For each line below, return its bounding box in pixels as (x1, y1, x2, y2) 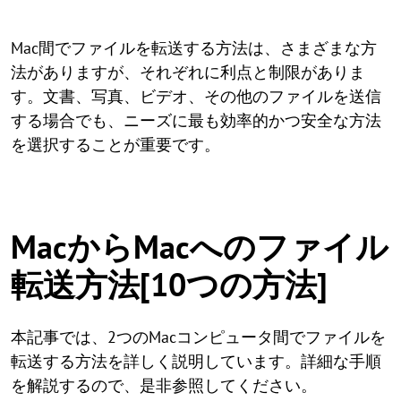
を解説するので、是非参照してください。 (11, 375, 317, 396)
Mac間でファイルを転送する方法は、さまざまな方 (11, 38, 377, 58)
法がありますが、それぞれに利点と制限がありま (11, 62, 365, 82)
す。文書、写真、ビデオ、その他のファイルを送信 (11, 86, 381, 107)
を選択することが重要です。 (11, 134, 220, 155)
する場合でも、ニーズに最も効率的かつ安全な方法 (11, 110, 381, 131)
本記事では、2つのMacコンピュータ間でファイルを (11, 327, 386, 347)
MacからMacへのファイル (11, 226, 388, 268)
